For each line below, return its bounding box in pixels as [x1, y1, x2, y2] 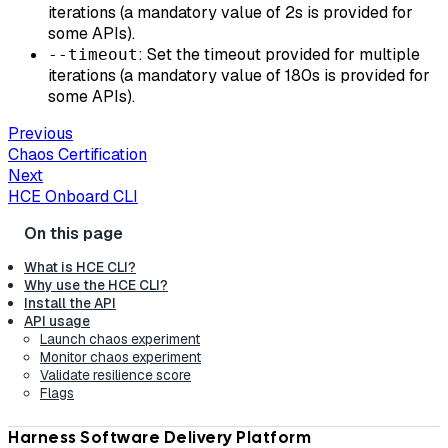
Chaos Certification [8, 144, 147, 166]
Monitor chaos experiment [40, 347, 201, 366]
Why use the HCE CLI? [24, 275, 168, 294]
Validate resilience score [40, 365, 191, 384]
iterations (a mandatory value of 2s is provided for [48, 2, 413, 24]
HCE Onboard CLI [8, 186, 138, 208]
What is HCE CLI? [24, 257, 136, 276]
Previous [8, 123, 73, 145]
